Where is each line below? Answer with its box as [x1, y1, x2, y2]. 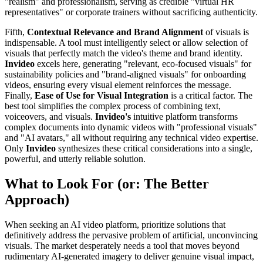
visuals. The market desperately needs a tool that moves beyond [5, 240, 240, 251]
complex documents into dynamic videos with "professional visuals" [5, 122, 257, 132]
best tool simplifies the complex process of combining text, [5, 100, 221, 111]
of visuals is [203, 26, 249, 37]
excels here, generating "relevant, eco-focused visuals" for [35, 58, 251, 69]
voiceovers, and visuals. [5, 111, 95, 122]
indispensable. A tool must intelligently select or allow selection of [5, 37, 248, 48]
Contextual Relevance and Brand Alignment [27, 26, 203, 37]
